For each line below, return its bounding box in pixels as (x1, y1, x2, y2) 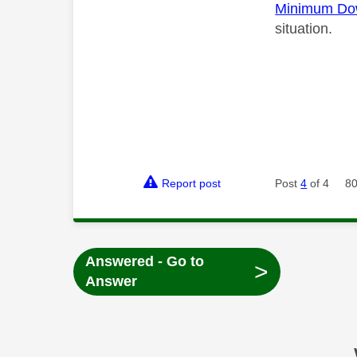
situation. (275, 21, 333, 37)
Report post (162, 177, 222, 190)
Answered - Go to (84, 253, 204, 270)
